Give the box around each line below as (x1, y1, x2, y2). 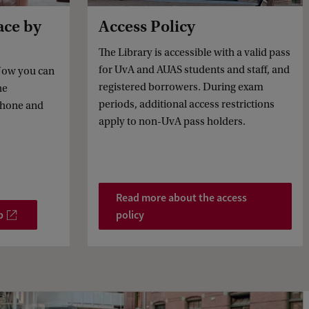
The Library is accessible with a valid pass (99, 46, 290, 59)
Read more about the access (116, 190, 247, 206)
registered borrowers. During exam (99, 80, 263, 93)
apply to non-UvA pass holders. (99, 114, 246, 128)
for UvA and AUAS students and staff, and (99, 63, 290, 76)
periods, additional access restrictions (99, 97, 275, 110)
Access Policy (99, 17, 195, 36)
